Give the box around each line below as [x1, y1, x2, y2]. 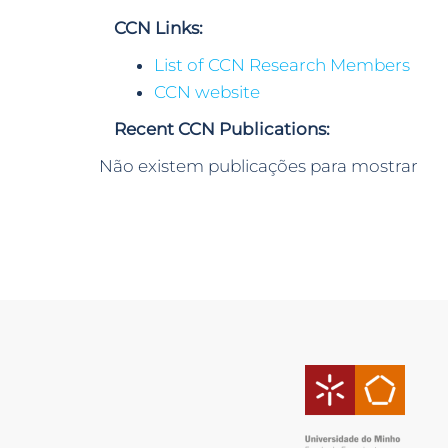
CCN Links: [114, 18, 203, 38]
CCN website [154, 82, 260, 102]
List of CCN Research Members [154, 55, 410, 75]
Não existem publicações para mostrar [99, 156, 418, 176]
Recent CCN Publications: [114, 119, 330, 139]
